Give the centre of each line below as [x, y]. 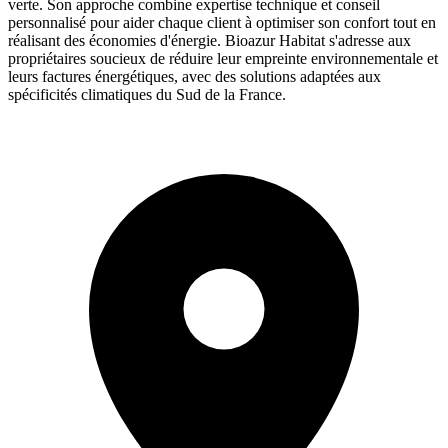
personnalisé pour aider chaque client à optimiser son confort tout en [222, 22]
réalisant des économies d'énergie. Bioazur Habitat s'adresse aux [209, 40]
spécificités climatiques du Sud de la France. [147, 94]
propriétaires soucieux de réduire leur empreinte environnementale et [223, 58]
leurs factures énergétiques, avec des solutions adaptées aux [194, 76]
